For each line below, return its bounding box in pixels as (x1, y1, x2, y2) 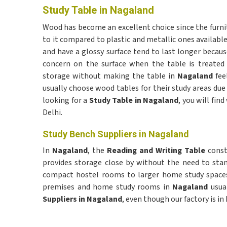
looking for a (43, 95, 89, 106)
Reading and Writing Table (106, 145, 205, 156)
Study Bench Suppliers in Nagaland (43, 129, 189, 139)
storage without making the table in (43, 70, 177, 82)
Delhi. (43, 107, 62, 118)
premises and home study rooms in (43, 181, 173, 193)
